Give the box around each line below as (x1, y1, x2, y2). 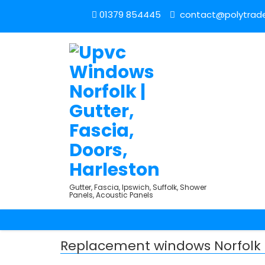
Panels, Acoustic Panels (69, 190, 153, 200)
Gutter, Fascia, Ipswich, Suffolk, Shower (69, 182, 206, 192)
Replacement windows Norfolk (60, 237, 261, 255)
